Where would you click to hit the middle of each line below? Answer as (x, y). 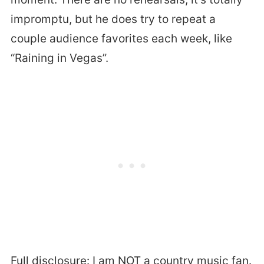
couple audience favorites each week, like (121, 38)
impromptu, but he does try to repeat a (113, 19)
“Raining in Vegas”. (59, 58)
